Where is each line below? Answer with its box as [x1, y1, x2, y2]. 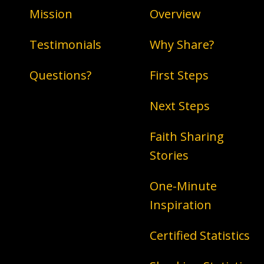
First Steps [150, 67, 209, 83]
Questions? [29, 67, 91, 83]
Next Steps [150, 98, 210, 114]
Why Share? [150, 37, 214, 52]
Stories [150, 147, 189, 163]
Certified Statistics [150, 227, 250, 243]
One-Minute [150, 178, 217, 194]
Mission [29, 6, 72, 22]
